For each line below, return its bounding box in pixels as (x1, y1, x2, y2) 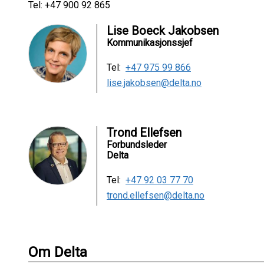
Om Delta (28, 244, 87, 261)
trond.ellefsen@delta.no (107, 190, 204, 202)
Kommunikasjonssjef (107, 37, 193, 49)
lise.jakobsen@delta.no (107, 77, 202, 89)
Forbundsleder (107, 139, 167, 151)
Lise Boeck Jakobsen (107, 24, 219, 38)
